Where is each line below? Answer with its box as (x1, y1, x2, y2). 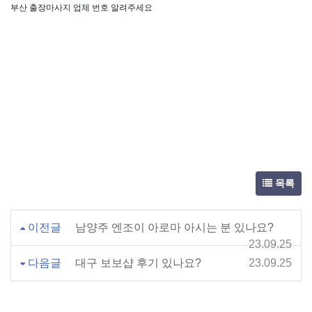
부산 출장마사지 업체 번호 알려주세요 (10, 3, 153, 13)
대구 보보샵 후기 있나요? (75, 257, 201, 269)
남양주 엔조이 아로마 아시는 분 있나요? (75, 221, 274, 233)
